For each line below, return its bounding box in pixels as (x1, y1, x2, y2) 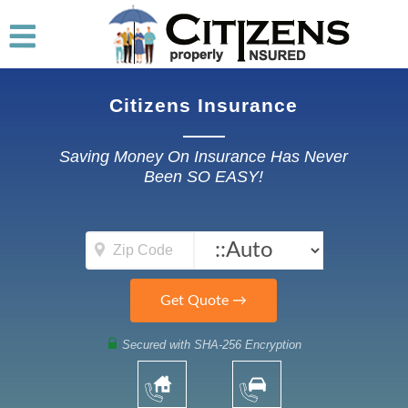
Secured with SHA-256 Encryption (117, 338, 301, 352)
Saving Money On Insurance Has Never (59, 148, 349, 167)
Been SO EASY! (144, 168, 264, 187)
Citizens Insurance (109, 95, 299, 116)
